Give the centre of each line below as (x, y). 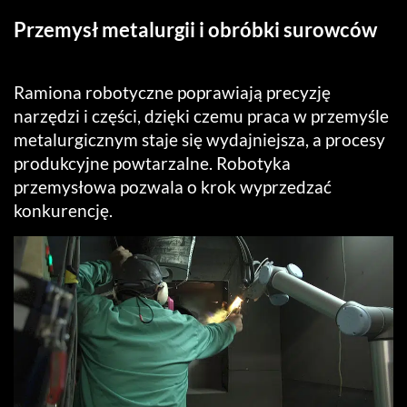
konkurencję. (63, 211)
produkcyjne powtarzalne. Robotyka (152, 164)
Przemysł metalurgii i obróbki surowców (195, 30)
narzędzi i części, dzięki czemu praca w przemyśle (201, 116)
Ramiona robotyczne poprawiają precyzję (172, 93)
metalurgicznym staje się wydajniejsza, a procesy (199, 140)
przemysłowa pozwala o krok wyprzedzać (173, 187)
